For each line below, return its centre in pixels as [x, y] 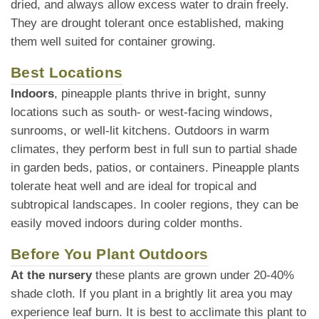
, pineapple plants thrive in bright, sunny [160, 94]
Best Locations [67, 73]
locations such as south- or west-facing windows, [142, 113]
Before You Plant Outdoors [110, 254]
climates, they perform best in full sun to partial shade [154, 150]
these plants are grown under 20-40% [193, 276]
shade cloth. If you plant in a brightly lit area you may [152, 294]
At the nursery [51, 276]
